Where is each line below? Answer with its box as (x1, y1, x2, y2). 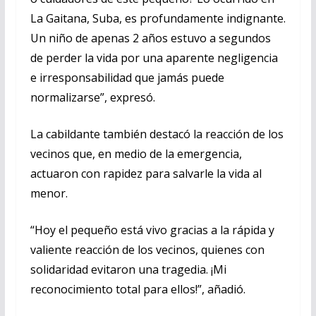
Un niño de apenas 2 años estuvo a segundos (30, 30, 271, 46)
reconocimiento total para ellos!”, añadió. (30, 281, 245, 297)
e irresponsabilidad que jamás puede (30, 69, 224, 85)
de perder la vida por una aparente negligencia (30, 49, 278, 66)
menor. (30, 185, 68, 201)
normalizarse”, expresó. (30, 89, 155, 105)
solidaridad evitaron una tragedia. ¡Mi (30, 261, 226, 277)
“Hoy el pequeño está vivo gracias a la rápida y (30, 221, 274, 238)
